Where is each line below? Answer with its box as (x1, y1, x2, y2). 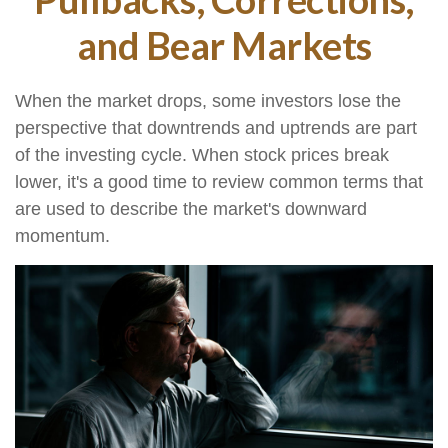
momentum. (15, 226, 110, 246)
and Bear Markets (76, 22, 372, 68)
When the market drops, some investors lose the (15, 91, 401, 111)
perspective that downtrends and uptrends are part (15, 118, 417, 138)
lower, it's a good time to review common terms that (15, 172, 423, 192)
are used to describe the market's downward (15, 199, 367, 219)
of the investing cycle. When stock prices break (15, 145, 389, 165)
